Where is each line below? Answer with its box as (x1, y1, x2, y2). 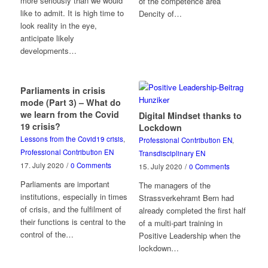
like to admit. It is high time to (20, 7, 124, 19)
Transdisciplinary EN (138, 148, 205, 158)
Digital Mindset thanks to (138, 109, 242, 121)
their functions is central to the (20, 216, 126, 227)
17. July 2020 (20, 160, 64, 170)
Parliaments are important (20, 178, 109, 190)
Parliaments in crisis (20, 84, 105, 96)
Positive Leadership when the (138, 230, 240, 241)
